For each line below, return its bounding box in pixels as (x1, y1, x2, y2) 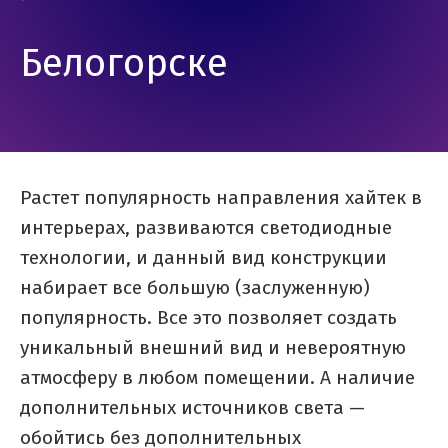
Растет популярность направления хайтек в (20, 188, 422, 208)
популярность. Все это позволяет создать (20, 308, 397, 328)
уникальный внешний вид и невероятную (20, 338, 406, 358)
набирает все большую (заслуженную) (20, 278, 370, 298)
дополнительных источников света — (20, 398, 365, 418)
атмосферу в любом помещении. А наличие (20, 368, 415, 388)
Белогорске (20, 45, 228, 84)
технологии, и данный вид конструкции (20, 248, 387, 268)
